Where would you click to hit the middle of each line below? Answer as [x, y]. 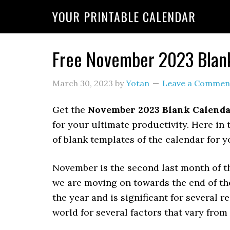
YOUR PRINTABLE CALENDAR [124, 16]
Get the [70, 110]
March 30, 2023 [83, 83]
